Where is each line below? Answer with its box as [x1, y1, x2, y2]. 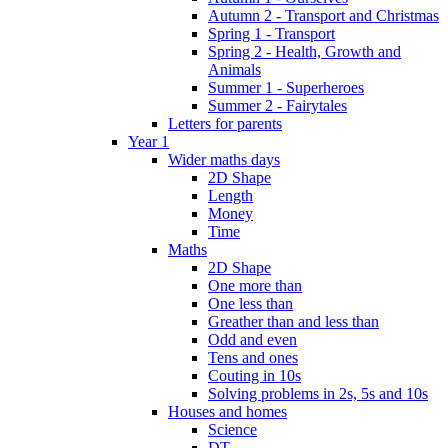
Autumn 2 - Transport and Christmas [208, 6, 439, 24]
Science [208, 420, 257, 438]
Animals [208, 60, 261, 78]
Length [208, 186, 253, 204]
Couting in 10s [208, 366, 301, 384]
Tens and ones [208, 348, 298, 366]
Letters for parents [168, 114, 282, 132]
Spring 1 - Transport [208, 24, 335, 42]
